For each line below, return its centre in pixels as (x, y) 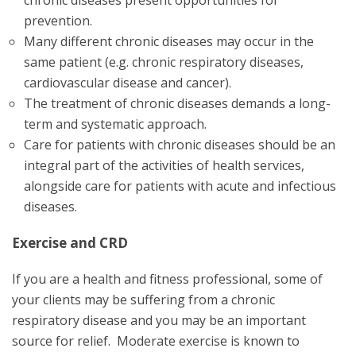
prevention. (58, 20)
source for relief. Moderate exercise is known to (156, 341)
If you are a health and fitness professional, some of (167, 279)
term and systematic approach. (115, 124)
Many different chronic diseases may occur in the (169, 41)
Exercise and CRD (70, 242)
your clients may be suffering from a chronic (143, 299)
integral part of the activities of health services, (164, 165)
